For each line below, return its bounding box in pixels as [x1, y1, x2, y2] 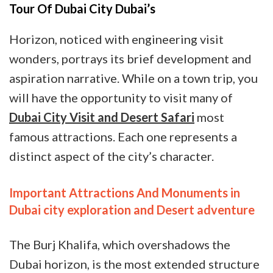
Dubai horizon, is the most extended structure [9, 256, 260, 271]
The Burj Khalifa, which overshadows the [9, 236, 230, 252]
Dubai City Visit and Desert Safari [9, 110, 194, 125]
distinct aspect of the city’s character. [9, 149, 216, 164]
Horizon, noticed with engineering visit [9, 32, 224, 47]
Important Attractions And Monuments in [9, 185, 240, 200]
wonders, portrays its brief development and [9, 51, 252, 66]
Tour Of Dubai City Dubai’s [9, 1, 158, 16]
